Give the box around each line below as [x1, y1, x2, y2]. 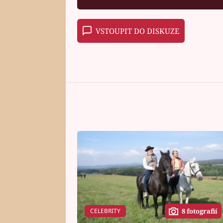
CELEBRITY [90, 207, 120, 216]
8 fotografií [182, 207, 218, 216]
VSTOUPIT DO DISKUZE [95, 25, 179, 36]
